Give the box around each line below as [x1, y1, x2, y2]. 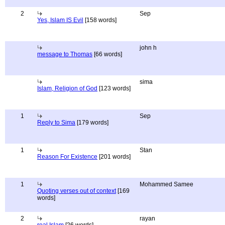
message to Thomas [37, 51, 92, 58]
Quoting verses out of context [37, 187, 116, 194]
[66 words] [92, 51, 122, 58]
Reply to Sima [37, 119, 75, 126]
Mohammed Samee [140, 181, 193, 188]
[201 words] [97, 153, 131, 160]
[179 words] [75, 119, 108, 126]
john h [140, 44, 157, 51]
